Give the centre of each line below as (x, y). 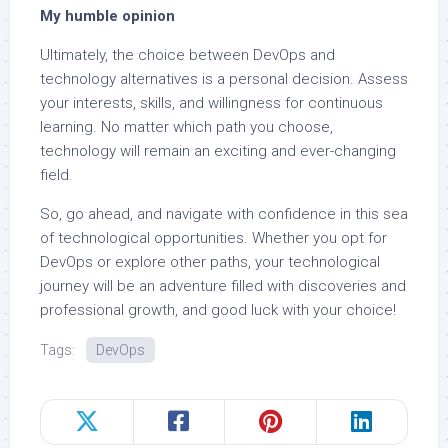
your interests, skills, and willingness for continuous (211, 103)
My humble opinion (107, 16)
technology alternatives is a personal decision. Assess (224, 79)
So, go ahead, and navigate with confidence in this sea (224, 214)
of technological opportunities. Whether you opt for (213, 238)
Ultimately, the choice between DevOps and (187, 55)
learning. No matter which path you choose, (186, 127)
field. (56, 175)
